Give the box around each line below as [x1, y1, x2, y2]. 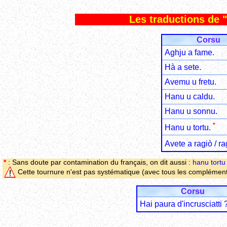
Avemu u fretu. [165, 77, 216, 86]
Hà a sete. [165, 62, 201, 71]
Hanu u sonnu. [165, 106, 217, 116]
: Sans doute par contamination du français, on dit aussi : [6, 159, 193, 167]
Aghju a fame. [165, 48, 214, 57]
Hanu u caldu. [165, 92, 215, 101]
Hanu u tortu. [165, 123, 213, 132]
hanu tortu [193, 159, 225, 167]
